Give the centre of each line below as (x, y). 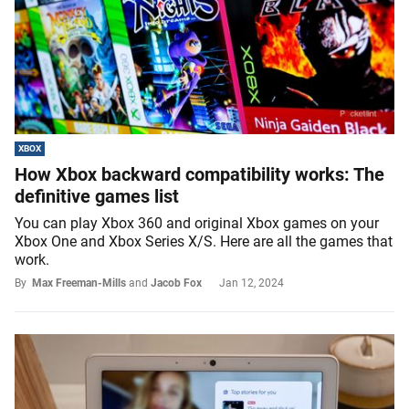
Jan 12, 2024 (252, 283)
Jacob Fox (176, 283)
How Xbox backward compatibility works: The (199, 174)
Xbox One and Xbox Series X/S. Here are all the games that (204, 241)
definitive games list (97, 196)
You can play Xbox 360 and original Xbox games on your (197, 223)
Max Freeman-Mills (79, 283)
